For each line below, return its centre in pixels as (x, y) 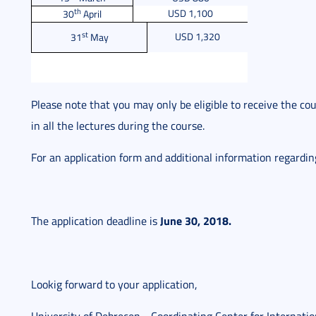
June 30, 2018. (196, 220)
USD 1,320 (197, 36)
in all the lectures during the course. (118, 126)
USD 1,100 (190, 13)
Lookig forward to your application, (114, 284)
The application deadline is (96, 221)
